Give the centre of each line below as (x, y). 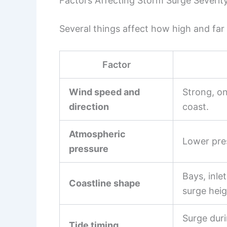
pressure (89, 148)
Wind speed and (104, 92)
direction (89, 106)
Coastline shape (105, 183)
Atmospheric (97, 134)
